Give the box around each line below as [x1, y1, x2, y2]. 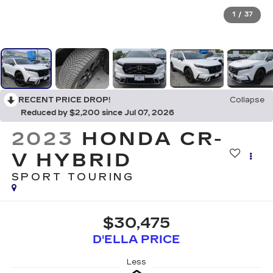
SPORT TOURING [11, 171, 135, 183]
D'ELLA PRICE [93, 233, 180, 247]
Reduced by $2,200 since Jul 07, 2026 [21, 108, 174, 117]
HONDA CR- [82, 127, 224, 150]
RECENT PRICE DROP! [18, 95, 110, 104]
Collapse [230, 95, 264, 104]
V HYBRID [11, 149, 132, 171]
